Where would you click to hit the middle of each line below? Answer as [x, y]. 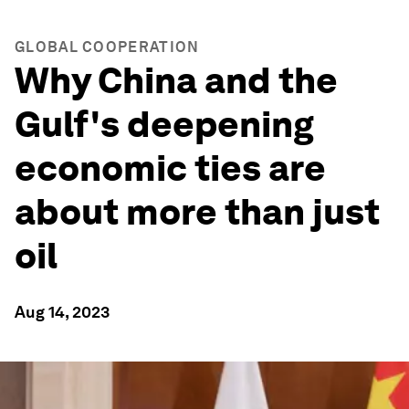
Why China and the [176, 80]
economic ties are [170, 168]
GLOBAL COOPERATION [107, 47]
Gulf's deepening [164, 124]
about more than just [197, 212]
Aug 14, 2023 [62, 312]
